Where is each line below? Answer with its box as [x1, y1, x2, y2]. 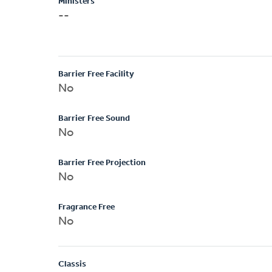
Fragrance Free [58, 202, 115, 212]
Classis [58, 259, 86, 269]
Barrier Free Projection [58, 158, 146, 168]
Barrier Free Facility [58, 69, 134, 79]
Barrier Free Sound [58, 114, 130, 123]
